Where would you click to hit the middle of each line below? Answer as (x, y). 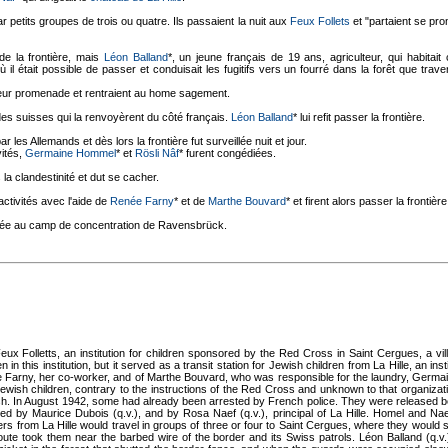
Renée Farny (142, 201)
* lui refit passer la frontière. (359, 117)
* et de (191, 201)
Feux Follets (319, 21)
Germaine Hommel (70, 153)
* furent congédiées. (227, 153)
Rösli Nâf (157, 153)
